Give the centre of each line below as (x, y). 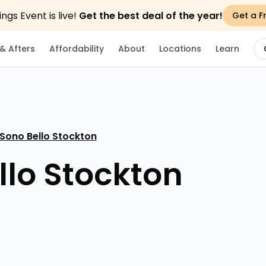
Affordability (77, 48)
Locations (180, 48)
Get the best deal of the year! (151, 15)
